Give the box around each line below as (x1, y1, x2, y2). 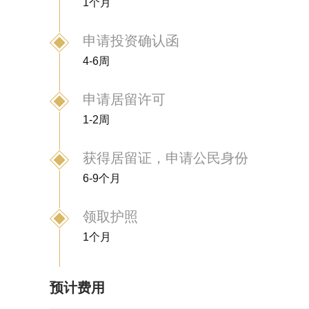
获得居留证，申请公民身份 (83, 150, 248, 166)
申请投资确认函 (83, 33, 179, 48)
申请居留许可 (83, 92, 166, 107)
